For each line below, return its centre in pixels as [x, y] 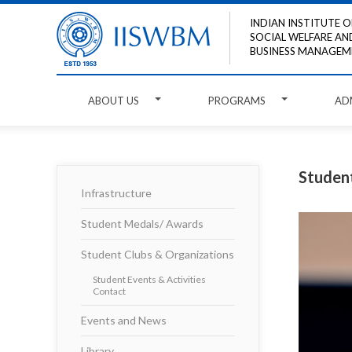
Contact [109, 291]
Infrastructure [116, 193]
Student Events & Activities [149, 279]
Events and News [124, 320]
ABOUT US [114, 101]
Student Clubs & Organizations [158, 254]
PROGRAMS [237, 101]
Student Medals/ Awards [142, 224]
